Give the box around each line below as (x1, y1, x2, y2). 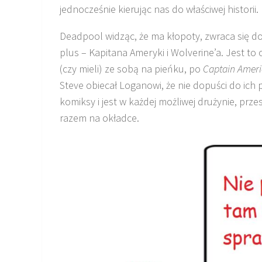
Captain (203, 61, 235, 75)
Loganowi (119, 78, 161, 92)
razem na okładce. (60, 111, 139, 125)
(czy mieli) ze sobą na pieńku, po (60, 61, 203, 75)
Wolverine (171, 45, 214, 59)
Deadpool (60, 29, 103, 43)
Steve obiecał (60, 78, 119, 92)
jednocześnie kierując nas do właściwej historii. (60, 2, 258, 16)
